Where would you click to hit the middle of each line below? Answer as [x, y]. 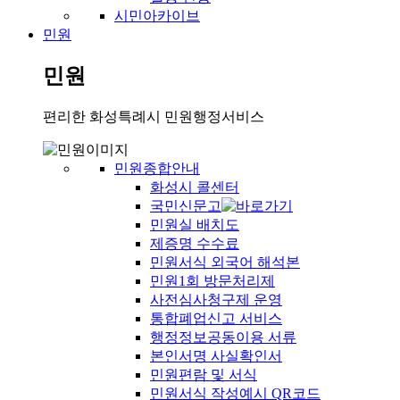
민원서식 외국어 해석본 [225, 262]
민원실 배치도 [195, 225]
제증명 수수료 [195, 244]
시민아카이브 [157, 15]
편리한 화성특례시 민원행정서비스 [154, 117]
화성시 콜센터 [195, 187]
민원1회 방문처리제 [212, 281]
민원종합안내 [157, 169]
